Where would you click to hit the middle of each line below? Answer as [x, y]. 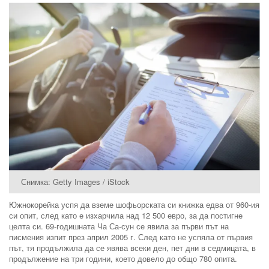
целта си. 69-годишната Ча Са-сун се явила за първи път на [119, 226]
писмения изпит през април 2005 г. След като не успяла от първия [131, 237]
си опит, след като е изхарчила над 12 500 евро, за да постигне [126, 215]
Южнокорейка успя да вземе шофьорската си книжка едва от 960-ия [134, 204]
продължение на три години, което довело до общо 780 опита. [123, 258]
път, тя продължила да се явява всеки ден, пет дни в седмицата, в [132, 247]
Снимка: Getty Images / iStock [75, 181]
